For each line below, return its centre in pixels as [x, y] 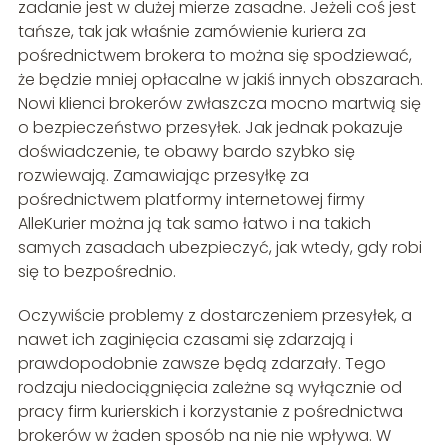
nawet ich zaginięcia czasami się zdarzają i [185, 339]
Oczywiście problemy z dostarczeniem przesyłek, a [214, 315]
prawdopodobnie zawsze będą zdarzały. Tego [201, 363]
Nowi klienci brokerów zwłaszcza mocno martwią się [219, 103]
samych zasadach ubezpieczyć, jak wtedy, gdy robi [219, 247]
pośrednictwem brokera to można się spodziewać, [214, 55]
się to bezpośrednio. [96, 271]
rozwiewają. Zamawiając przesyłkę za [163, 175]
